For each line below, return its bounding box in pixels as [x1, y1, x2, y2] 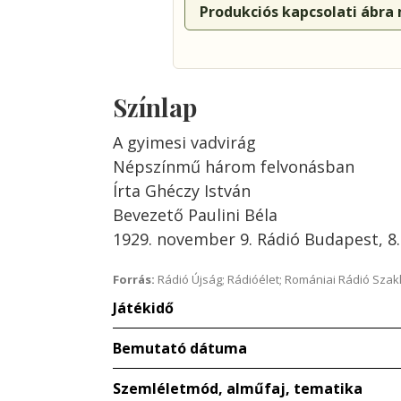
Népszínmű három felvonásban [113, 156, 354, 177]
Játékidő [113, 298, 174, 318]
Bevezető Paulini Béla [113, 204, 277, 226]
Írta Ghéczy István [113, 180, 251, 201]
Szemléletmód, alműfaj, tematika [113, 379, 363, 398]
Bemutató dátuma [113, 338, 247, 358]
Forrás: [113, 271, 155, 287]
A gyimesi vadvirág [113, 132, 256, 153]
